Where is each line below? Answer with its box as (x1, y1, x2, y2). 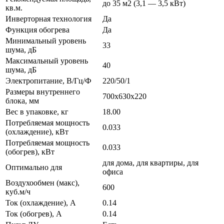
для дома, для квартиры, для (102, 158, 198, 167)
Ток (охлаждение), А (5, 198, 76, 207)
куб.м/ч (5, 187, 30, 196)
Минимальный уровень (5, 36, 86, 45)
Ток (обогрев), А (5, 209, 62, 218)
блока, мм (5, 96, 39, 105)
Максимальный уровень (5, 56, 88, 65)
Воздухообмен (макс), (5, 178, 79, 187)
